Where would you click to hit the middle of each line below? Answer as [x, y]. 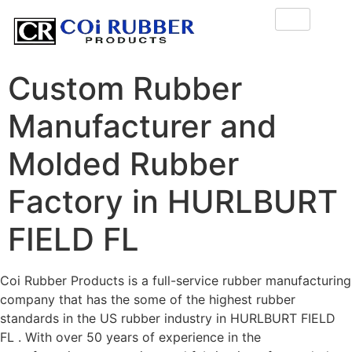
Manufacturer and [142, 126]
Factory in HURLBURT [173, 202]
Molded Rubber [123, 164]
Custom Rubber [125, 89]
